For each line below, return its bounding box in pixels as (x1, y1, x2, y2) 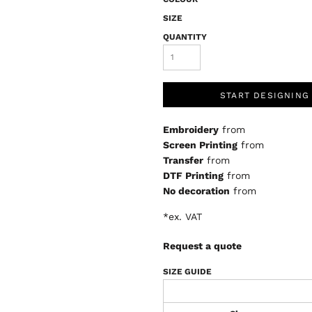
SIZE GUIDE (163, 267, 212, 276)
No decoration (163, 185, 230, 196)
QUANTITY (163, 32, 207, 42)
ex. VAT (169, 211, 202, 222)
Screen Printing (163, 139, 237, 150)
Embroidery (163, 124, 219, 135)
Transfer (163, 155, 203, 166)
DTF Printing (163, 170, 224, 181)
